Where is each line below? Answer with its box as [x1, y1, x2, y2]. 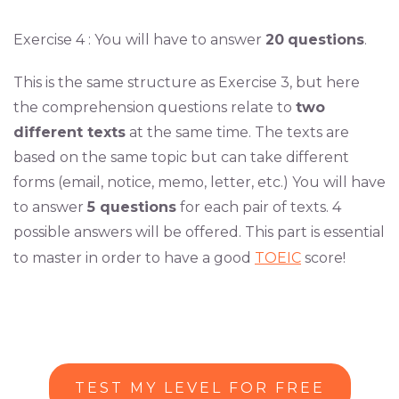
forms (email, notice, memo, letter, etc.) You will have [13, 174, 386, 191]
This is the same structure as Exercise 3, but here [13, 74, 360, 91]
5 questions [87, 199, 176, 216]
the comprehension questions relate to [13, 99, 296, 116]
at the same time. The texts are [126, 124, 349, 141]
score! [301, 249, 346, 266]
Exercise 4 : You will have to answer [13, 31, 265, 48]
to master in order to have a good [13, 249, 255, 266]
